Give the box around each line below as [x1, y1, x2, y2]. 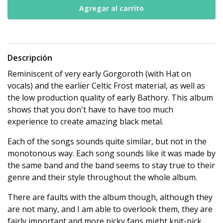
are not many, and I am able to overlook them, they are [7, 204, 213, 215]
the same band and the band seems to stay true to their [7, 160, 215, 171]
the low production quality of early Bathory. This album [7, 92, 213, 104]
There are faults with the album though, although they [7, 192, 213, 203]
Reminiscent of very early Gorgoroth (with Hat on [7, 68, 191, 80]
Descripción [7, 52, 52, 64]
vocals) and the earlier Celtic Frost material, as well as [7, 80, 205, 92]
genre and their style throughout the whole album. [7, 172, 197, 183]
